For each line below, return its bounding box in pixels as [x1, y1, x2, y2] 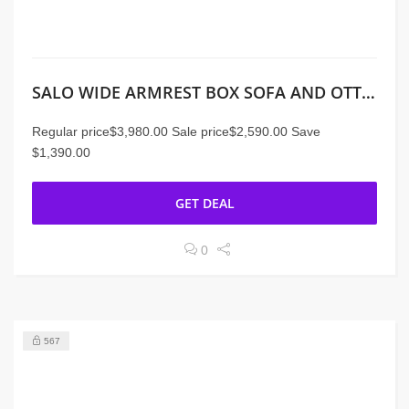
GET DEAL [174, 194, 235, 212]
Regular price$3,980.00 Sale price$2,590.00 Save [32, 124, 320, 139]
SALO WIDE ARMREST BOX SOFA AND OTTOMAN [362, 81, 375, 103]
